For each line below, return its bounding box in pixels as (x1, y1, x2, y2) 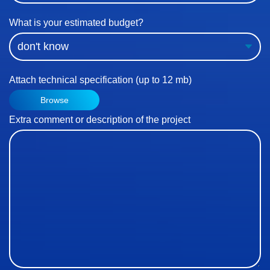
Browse (40, 95, 69, 105)
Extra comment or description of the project (9, 115, 190, 125)
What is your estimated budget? (9, 17, 143, 28)
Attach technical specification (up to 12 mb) (9, 75, 192, 86)
